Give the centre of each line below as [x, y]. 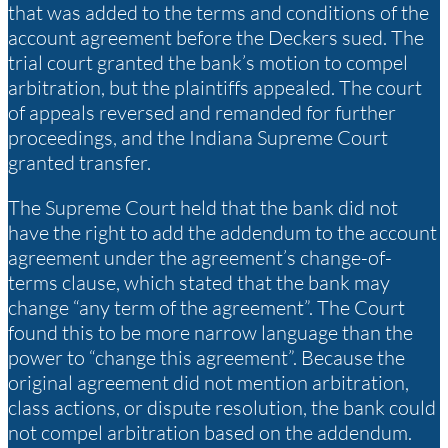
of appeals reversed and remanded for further [202, 113]
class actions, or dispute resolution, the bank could [222, 408]
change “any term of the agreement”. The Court [206, 308]
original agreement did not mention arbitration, [208, 383]
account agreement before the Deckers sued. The [216, 38]
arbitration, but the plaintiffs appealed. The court [215, 88]
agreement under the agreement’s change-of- [200, 258]
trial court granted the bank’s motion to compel [208, 63]
